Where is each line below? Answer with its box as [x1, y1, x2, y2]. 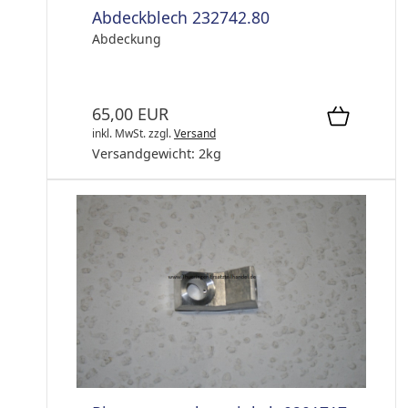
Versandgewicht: [92, 145, 199, 163]
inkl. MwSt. [92, 126, 146, 142]
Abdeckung [92, 30, 161, 48]
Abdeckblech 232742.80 [92, 6, 270, 29]
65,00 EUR [92, 103, 168, 126]
